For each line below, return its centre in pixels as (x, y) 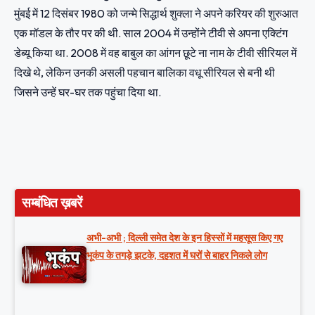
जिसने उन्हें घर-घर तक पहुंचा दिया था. (88, 92)
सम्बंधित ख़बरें (52, 203)
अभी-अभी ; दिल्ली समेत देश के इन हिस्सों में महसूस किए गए (185, 238)
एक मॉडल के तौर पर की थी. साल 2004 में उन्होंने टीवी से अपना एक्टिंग (151, 33)
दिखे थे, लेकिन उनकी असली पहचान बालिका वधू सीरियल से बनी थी (144, 73)
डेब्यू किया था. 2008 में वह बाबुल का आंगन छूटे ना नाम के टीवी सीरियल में (155, 53)
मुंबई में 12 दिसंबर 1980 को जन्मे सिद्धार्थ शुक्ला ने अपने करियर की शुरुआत (156, 14)
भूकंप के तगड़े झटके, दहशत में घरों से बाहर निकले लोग (177, 256)
